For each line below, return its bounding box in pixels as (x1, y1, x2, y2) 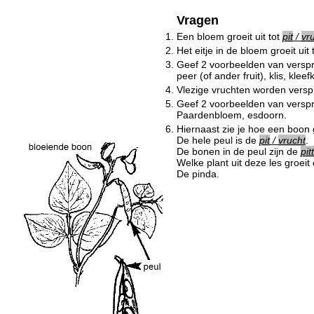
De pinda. (177, 168, 219, 179)
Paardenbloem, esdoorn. (177, 109, 287, 121)
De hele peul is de (177, 135, 259, 146)
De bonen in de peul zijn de (177, 146, 301, 157)
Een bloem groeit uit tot (177, 31, 282, 42)
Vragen (177, 13, 219, 27)
